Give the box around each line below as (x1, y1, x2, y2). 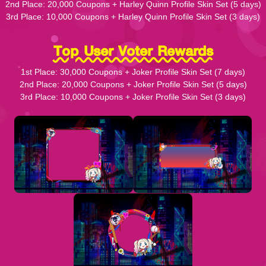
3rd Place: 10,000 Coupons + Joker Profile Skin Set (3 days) (20, 91, 246, 102)
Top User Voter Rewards (53, 38, 213, 63)
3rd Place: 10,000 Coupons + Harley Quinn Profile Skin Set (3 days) (6, 11, 260, 21)
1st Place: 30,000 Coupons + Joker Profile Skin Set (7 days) (21, 66, 245, 77)
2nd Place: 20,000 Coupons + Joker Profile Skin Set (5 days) (19, 79, 247, 89)
